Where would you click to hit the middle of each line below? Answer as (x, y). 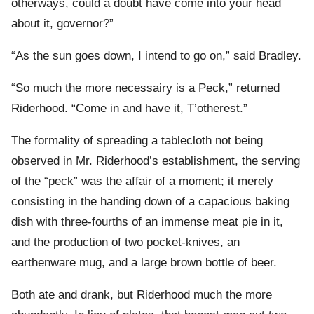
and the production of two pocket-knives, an (125, 243)
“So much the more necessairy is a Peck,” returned (145, 88)
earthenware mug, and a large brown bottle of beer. (144, 263)
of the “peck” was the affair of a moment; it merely (142, 182)
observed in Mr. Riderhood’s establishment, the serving (156, 161)
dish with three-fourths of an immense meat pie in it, (147, 222)
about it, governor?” (62, 24)
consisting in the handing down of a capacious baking (150, 202)
